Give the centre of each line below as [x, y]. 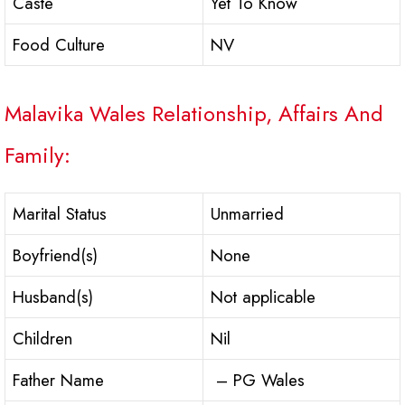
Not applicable [263, 297]
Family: [38, 155]
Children [42, 339]
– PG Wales [258, 381]
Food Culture [59, 45]
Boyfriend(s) [55, 256]
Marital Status [60, 214]
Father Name [58, 381]
